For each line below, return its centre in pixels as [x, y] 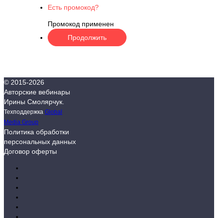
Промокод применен [81, 24]
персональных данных [40, 141]
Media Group [21, 122]
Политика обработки [36, 132]
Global [54, 111]
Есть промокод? [73, 7]
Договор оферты [30, 151]
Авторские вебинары [37, 92]
